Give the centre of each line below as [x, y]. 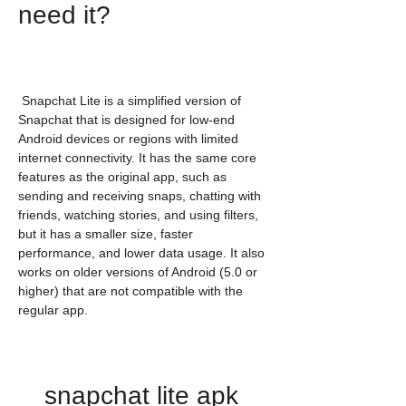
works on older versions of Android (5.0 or [138, 272]
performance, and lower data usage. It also [141, 253]
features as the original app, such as [122, 177]
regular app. [53, 310]
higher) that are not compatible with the [130, 291]
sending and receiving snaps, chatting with [140, 196]
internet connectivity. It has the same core [137, 158]
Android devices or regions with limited [128, 139]
